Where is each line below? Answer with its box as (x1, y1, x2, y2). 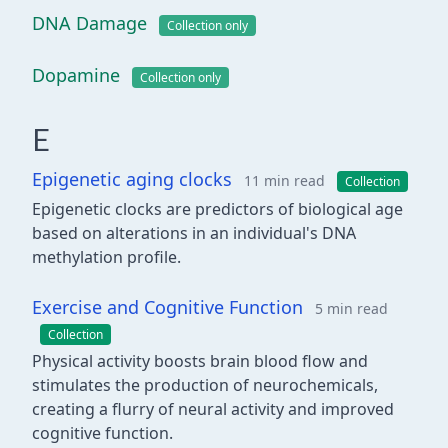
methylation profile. (32, 246, 181, 268)
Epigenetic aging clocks (32, 167, 232, 191)
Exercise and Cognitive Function (32, 295, 303, 319)
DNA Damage (32, 11, 147, 35)
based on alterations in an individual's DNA (32, 222, 356, 244)
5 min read (315, 299, 388, 318)
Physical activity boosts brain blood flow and (32, 350, 368, 372)
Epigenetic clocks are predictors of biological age (32, 198, 403, 220)
